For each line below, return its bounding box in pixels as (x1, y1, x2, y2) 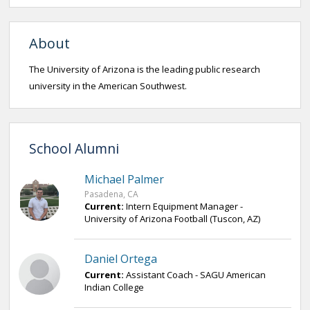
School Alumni (29, 139, 119, 158)
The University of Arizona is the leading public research (29, 63, 260, 75)
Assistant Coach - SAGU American (126, 268, 266, 281)
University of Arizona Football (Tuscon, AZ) (84, 212, 260, 225)
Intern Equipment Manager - (126, 200, 243, 212)
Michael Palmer (84, 172, 164, 187)
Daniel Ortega (84, 251, 157, 266)
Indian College (84, 281, 144, 293)
